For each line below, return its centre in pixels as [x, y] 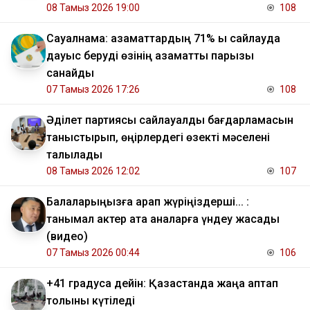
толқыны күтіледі [91, 301]
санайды [70, 73]
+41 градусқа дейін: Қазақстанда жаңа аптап [162, 284]
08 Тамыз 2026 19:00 [93, 8]
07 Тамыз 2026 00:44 [93, 253]
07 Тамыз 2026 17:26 [93, 90]
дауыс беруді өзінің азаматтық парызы [150, 56]
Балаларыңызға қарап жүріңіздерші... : [148, 202]
